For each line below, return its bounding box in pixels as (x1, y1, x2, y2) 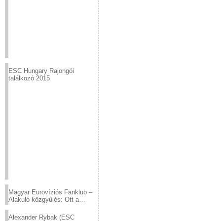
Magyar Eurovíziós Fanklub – (8, 188, 92, 196)
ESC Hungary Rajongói (8, 67, 74, 74)
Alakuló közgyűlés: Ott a (8, 196, 79, 203)
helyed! (8, 203, 29, 211)
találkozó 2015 (8, 74, 50, 82)
